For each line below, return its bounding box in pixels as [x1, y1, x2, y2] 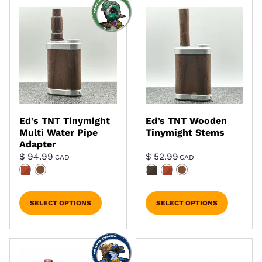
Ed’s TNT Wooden [145, 115, 227, 127]
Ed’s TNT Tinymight [19, 115, 110, 127]
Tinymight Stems [145, 127, 225, 139]
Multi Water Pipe [19, 127, 98, 139]
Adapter [19, 139, 56, 150]
